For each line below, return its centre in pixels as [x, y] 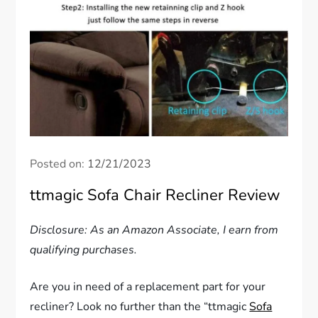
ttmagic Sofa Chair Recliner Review [155, 195]
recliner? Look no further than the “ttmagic [140, 306]
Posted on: [59, 164]
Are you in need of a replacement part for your [148, 286]
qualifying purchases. [84, 250]
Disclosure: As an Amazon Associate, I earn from [154, 230]
